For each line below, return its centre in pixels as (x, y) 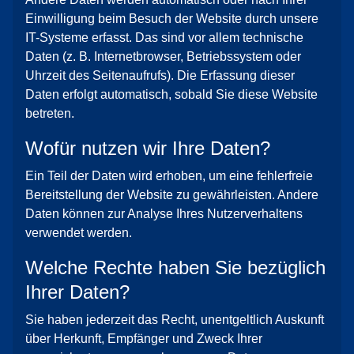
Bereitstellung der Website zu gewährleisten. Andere (172, 195)
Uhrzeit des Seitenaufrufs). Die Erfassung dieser (160, 75)
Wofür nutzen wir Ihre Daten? (148, 148)
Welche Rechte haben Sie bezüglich (175, 267)
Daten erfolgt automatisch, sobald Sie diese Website (171, 94)
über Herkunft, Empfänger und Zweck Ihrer (144, 339)
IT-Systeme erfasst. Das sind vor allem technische (164, 38)
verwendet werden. (79, 233)
